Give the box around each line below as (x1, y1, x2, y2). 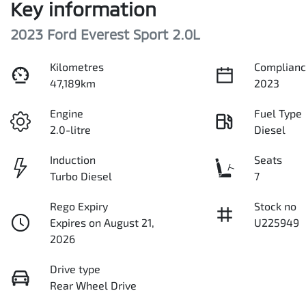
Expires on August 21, (50, 216, 155, 229)
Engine (50, 107, 84, 120)
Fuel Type (254, 107, 303, 120)
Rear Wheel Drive (50, 279, 137, 292)
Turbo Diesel (50, 169, 113, 182)
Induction (50, 153, 96, 166)
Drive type (50, 262, 101, 275)
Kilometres (50, 60, 105, 73)
